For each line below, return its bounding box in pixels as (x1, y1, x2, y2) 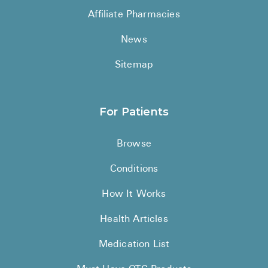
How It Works (102, 190, 166, 200)
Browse (116, 139, 151, 150)
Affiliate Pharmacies (88, 10, 180, 20)
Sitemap (114, 60, 154, 71)
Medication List (98, 240, 170, 250)
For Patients (99, 105, 169, 119)
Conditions (109, 165, 159, 175)
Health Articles (100, 215, 168, 225)
